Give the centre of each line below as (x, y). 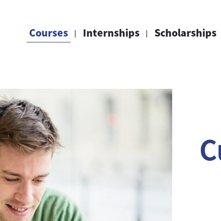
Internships (111, 32)
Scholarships (185, 32)
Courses (49, 32)
